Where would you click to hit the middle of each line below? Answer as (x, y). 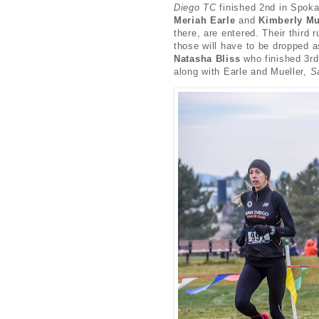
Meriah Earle (205, 20)
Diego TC (195, 7)
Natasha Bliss (207, 58)
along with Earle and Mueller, (242, 71)
